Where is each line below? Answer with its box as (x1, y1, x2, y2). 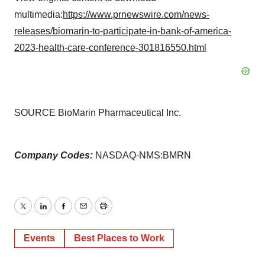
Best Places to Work (74, 233, 164, 243)
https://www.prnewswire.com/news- (63, 9, 209, 20)
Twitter (22, 208, 50, 218)
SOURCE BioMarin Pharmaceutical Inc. (14, 108, 181, 118)
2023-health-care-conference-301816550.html (14, 43, 206, 53)
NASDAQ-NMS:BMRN (95, 150, 191, 160)
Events (24, 233, 55, 243)
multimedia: (14, 9, 63, 20)
